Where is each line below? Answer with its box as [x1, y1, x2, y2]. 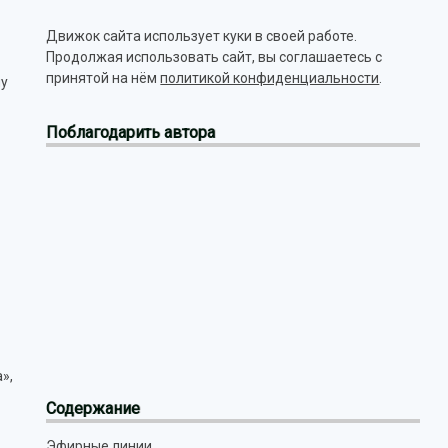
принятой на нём [46, 70, 161, 86]
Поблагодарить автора [46, 123, 216, 142]
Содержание [46, 399, 141, 418]
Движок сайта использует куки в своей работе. [46, 28, 358, 44]
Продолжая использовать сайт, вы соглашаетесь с [46, 49, 383, 65]
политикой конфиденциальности [160, 70, 380, 86]
